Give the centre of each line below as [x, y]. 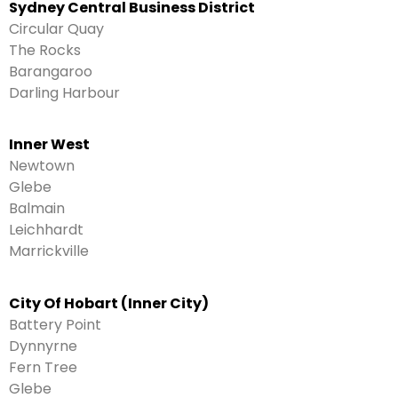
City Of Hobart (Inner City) [109, 303]
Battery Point [55, 324]
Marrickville [49, 251]
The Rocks [45, 51]
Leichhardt [46, 230]
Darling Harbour [64, 93]
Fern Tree [43, 367]
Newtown [42, 166]
